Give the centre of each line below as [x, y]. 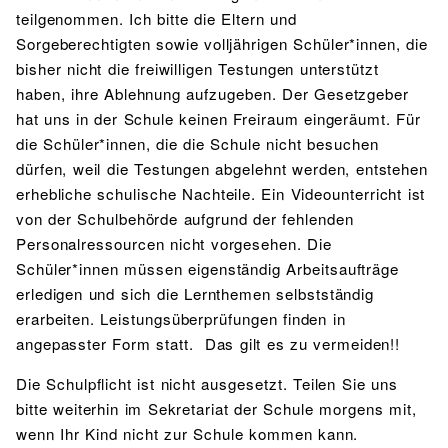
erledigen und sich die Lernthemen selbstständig [195, 294]
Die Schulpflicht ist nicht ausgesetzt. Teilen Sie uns [207, 384]
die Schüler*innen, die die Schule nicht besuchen [197, 144]
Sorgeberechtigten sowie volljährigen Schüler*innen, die [222, 44]
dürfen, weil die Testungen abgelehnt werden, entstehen [222, 169]
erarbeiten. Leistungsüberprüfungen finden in [181, 319]
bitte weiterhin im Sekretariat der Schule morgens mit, [216, 409]
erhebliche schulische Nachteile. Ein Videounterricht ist [221, 194]
